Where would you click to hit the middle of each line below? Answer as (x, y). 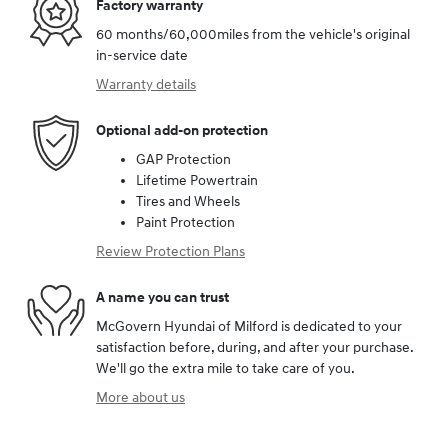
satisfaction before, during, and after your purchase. (254, 348)
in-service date (142, 56)
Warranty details (146, 85)
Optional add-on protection (182, 130)
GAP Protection (183, 160)
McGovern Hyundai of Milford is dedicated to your (249, 327)
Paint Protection (185, 223)
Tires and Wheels (188, 202)
